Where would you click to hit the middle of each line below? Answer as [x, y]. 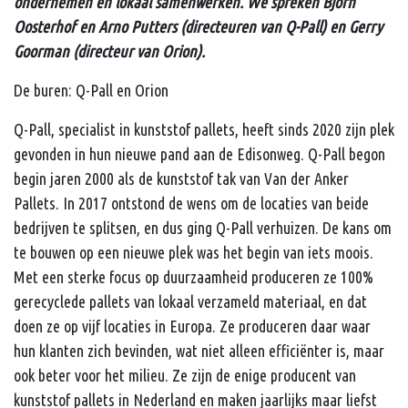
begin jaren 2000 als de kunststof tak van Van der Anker [181, 178]
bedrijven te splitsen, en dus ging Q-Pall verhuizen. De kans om [203, 227]
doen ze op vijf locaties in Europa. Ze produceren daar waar [192, 326]
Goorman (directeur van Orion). [109, 51]
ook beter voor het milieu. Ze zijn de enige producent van [185, 375]
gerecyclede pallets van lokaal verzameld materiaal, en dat [190, 301]
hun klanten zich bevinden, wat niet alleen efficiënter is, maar [199, 350]
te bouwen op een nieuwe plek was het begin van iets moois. [194, 252]
